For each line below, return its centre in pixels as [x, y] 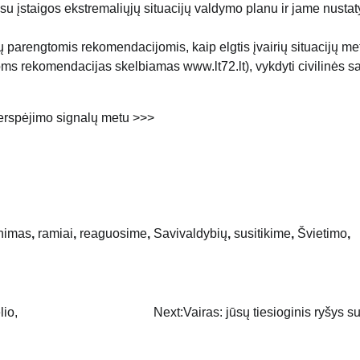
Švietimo [322, 233]
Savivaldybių [190, 233]
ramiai [55, 233]
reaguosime [113, 233]
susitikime [262, 233]
